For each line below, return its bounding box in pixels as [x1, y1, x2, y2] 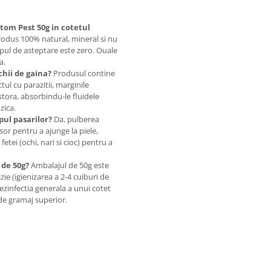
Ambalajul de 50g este [29, 160, 109, 171]
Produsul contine [51, 68, 115, 79]
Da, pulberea [52, 114, 99, 125]
